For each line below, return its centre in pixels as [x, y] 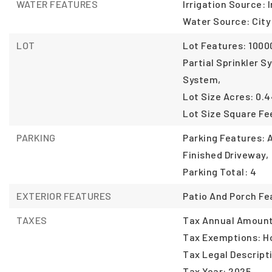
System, [202, 79]
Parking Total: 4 [220, 172]
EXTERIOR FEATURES [64, 196]
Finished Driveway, [226, 155]
